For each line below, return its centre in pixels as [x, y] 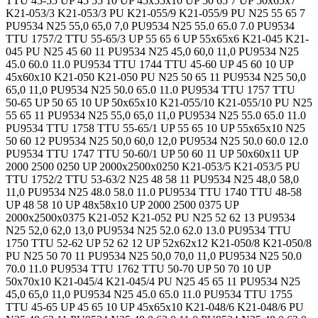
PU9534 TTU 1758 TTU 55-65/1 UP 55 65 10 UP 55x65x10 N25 [155, 128]
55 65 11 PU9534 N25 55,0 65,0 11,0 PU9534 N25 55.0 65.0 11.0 [156, 115]
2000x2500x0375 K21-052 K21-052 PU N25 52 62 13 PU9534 [150, 217]
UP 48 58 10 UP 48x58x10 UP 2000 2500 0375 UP [122, 204]
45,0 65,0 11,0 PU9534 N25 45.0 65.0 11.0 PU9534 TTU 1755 [149, 294]
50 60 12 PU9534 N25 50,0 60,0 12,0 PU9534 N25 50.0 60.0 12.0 [157, 141]
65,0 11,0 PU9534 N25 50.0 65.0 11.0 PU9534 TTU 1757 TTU [150, 89]
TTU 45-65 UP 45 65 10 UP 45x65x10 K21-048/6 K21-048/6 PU [155, 307]
